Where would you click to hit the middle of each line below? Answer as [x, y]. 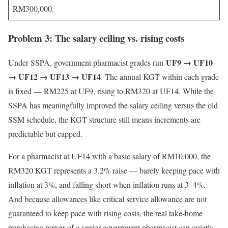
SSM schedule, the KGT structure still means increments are [104, 120]
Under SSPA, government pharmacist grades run [87, 63]
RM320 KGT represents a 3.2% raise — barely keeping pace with [114, 170]
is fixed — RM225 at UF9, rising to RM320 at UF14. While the [111, 91]
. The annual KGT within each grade [160, 77]
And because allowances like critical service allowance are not [107, 199]
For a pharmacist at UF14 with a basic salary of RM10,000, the [109, 156]
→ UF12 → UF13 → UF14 [54, 77]
